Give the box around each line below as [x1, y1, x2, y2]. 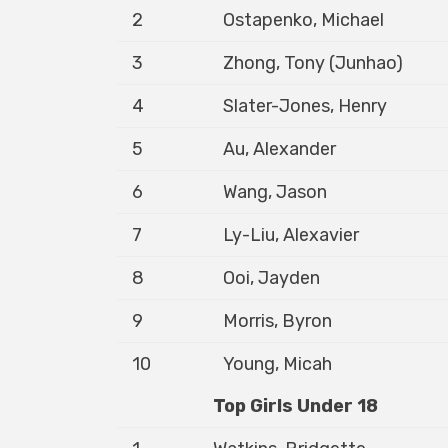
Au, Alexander [223, 138, 336, 160]
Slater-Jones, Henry [223, 95, 387, 117]
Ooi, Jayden [223, 267, 320, 289]
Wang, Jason [223, 181, 327, 203]
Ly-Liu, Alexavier [223, 224, 359, 246]
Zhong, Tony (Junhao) [223, 52, 403, 74]
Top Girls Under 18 [213, 395, 378, 417]
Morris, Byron [223, 310, 332, 332]
